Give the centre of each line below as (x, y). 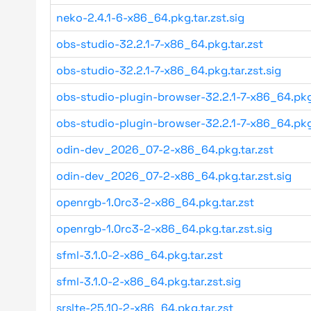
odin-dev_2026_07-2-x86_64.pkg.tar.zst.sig (174, 176)
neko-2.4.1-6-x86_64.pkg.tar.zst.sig (150, 18)
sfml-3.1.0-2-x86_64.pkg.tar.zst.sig (149, 281)
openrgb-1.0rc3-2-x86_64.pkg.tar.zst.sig (164, 229)
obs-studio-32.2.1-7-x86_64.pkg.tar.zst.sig (169, 70)
